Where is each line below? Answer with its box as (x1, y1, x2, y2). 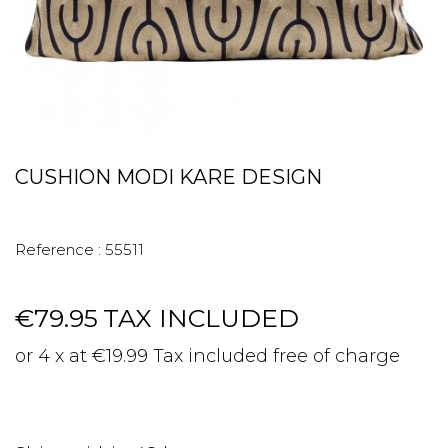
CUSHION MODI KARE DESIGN (15, 165, 322, 189)
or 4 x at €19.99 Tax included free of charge (15, 345, 400, 367)
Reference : (15, 240, 101, 259)
